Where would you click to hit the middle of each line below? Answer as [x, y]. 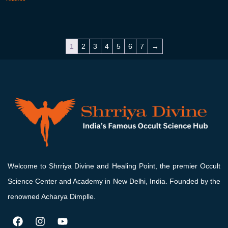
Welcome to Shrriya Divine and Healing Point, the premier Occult [114, 166]
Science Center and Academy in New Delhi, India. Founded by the [114, 181]
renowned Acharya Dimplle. [52, 196]
